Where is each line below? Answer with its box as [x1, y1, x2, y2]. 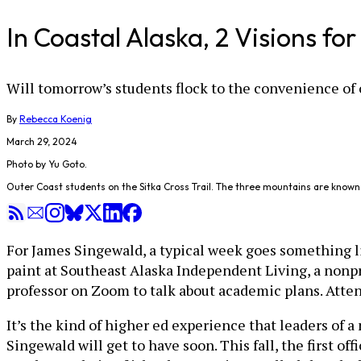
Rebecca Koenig [19, 113, 92, 125]
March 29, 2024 [6, 135, 77, 147]
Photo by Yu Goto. [6, 158, 87, 170]
